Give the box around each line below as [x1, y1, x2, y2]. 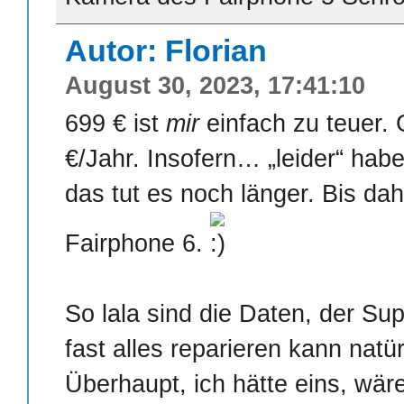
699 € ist [65, 110, 166, 138]
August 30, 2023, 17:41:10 [65, 72, 365, 100]
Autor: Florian [65, 33, 267, 69]
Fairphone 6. [65, 230, 210, 258]
